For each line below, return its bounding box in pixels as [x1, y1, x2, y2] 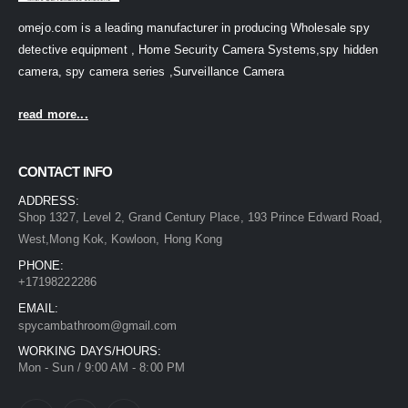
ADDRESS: [18, 194, 80, 209]
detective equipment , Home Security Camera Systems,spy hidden [18, 43, 379, 57]
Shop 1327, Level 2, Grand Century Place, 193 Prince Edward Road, [18, 210, 383, 225]
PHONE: [18, 259, 65, 273]
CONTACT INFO [18, 164, 113, 180]
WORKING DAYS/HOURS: [18, 344, 162, 359]
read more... [18, 107, 88, 121]
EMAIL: [18, 301, 59, 316]
